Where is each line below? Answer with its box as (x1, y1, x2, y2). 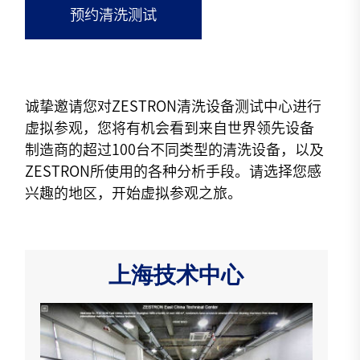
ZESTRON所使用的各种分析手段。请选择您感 (25, 163, 322, 178)
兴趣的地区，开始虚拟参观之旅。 (25, 185, 243, 200)
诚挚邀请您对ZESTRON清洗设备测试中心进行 (25, 98, 322, 113)
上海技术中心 (108, 266, 244, 289)
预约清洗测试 (70, 7, 157, 22)
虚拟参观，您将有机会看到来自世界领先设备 (25, 120, 315, 135)
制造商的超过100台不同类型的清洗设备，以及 (25, 141, 325, 157)
